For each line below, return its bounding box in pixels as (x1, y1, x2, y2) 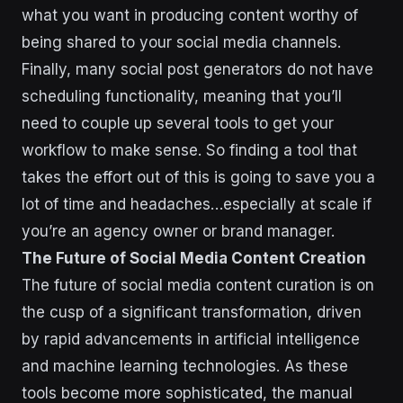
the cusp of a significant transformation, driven (22, 302, 362, 321)
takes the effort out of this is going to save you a (22, 167, 375, 186)
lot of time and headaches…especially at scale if (22, 194, 372, 213)
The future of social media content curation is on (22, 275, 374, 294)
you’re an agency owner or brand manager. (22, 221, 335, 240)
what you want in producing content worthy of (22, 5, 358, 24)
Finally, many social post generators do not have (22, 59, 373, 78)
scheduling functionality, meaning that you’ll (22, 86, 342, 105)
